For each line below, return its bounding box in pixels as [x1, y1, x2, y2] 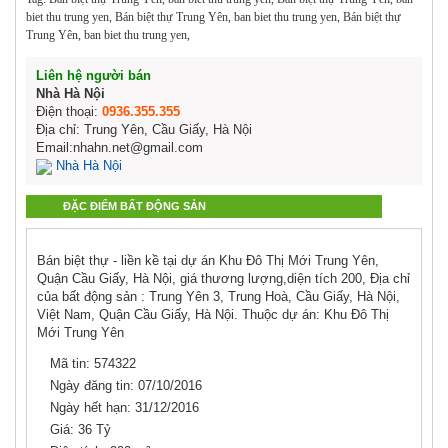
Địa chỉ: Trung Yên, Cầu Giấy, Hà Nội [36, 122, 252, 138]
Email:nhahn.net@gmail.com [36, 140, 203, 156]
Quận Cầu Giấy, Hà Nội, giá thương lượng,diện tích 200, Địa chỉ [37, 271, 410, 287]
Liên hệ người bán [36, 68, 151, 84]
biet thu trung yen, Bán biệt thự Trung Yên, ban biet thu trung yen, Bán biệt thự [26, 10, 401, 25]
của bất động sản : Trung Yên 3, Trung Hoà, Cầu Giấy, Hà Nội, [37, 289, 400, 305]
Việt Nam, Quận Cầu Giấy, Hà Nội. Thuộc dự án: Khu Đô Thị [37, 307, 389, 323]
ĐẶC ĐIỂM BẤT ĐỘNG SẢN [63, 200, 206, 213]
